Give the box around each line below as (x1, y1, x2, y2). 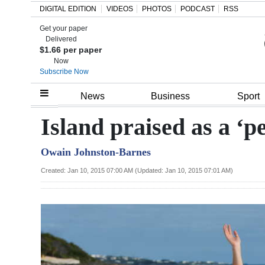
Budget (19, 189, 51, 202)
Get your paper (40, 24, 88, 33)
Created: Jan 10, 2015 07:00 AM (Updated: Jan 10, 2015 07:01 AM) (41, 166, 233, 174)
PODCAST (180, 5, 215, 13)
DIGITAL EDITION (40, 5, 96, 13)
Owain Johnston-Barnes (41, 146, 151, 158)
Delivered (46, 35, 77, 43)
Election (19, 216, 54, 229)
